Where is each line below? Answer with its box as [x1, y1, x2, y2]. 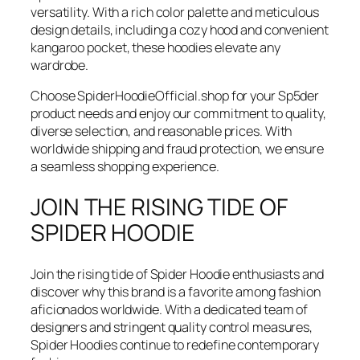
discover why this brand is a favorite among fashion [31, 282, 321, 301]
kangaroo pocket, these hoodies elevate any [31, 39, 280, 57]
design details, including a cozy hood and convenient [31, 21, 329, 39]
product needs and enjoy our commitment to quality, [31, 104, 326, 123]
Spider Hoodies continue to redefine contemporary [31, 335, 320, 354]
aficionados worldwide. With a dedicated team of [31, 300, 309, 318]
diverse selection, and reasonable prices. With [31, 122, 292, 141]
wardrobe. [31, 56, 89, 75]
